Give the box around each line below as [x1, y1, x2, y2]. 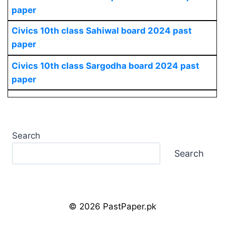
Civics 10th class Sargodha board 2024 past [11, 60, 199, 71]
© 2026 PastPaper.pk [69, 201, 156, 211]
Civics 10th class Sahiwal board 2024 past [11, 26, 192, 36]
